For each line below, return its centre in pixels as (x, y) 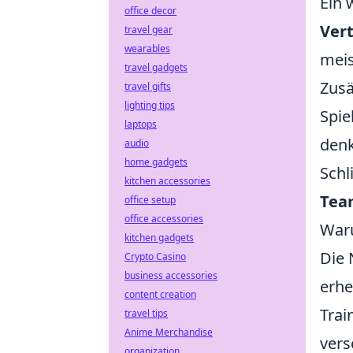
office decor (150, 11)
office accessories (164, 219)
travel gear (149, 30)
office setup (150, 200)
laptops (141, 124)
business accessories (171, 275)
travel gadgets (156, 67)
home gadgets (156, 162)
